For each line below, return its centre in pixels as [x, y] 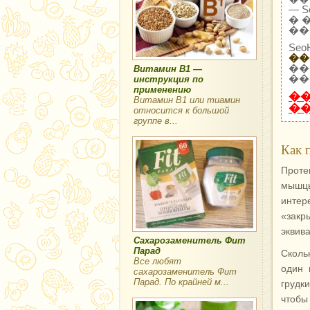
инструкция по [168, 80]
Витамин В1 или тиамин [187, 100]
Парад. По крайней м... [181, 282]
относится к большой [181, 111]
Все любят [157, 261]
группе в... [156, 121]
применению [162, 90]
